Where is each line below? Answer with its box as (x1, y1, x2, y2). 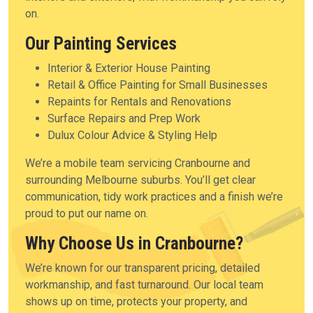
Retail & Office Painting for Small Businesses (48, 78, 268, 92)
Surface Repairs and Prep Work (48, 112, 201, 125)
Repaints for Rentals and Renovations (48, 95, 231, 108)
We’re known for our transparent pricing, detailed (25, 261, 260, 275)
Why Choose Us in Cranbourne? (25, 233, 243, 254)
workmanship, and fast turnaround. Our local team (25, 278, 263, 291)
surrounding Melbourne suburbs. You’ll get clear (25, 173, 256, 187)
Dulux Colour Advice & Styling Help (48, 129, 217, 142)
